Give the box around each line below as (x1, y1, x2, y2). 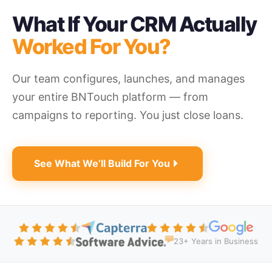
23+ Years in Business (173, 236, 258, 246)
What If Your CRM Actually (12, 11, 257, 36)
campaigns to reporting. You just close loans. (12, 108, 243, 121)
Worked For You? (12, 33, 171, 59)
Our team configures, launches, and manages (12, 72, 245, 85)
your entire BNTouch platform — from (12, 90, 208, 103)
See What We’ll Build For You (34, 157, 170, 169)
